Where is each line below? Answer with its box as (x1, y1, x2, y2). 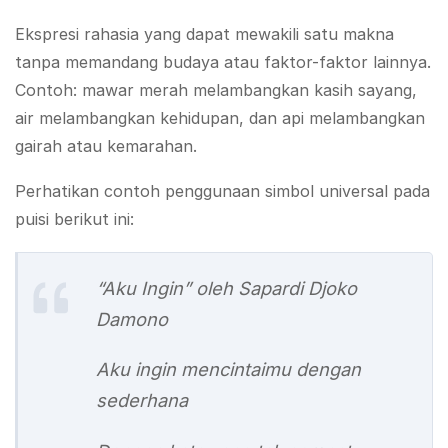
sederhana (96, 389, 188, 412)
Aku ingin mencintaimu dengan (96, 358, 361, 381)
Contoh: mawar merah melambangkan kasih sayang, (15, 79, 417, 100)
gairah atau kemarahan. (15, 135, 197, 156)
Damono (96, 307, 168, 330)
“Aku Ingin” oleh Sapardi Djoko (96, 276, 357, 299)
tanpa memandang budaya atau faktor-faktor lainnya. (15, 51, 431, 72)
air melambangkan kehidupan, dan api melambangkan (15, 107, 425, 128)
